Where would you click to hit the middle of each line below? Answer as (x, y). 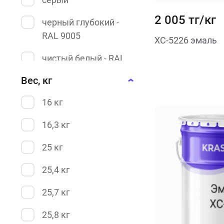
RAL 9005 (61, 36)
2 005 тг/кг (185, 20)
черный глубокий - (80, 22)
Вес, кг (36, 80)
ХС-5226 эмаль (185, 40)
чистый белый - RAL (83, 58)
